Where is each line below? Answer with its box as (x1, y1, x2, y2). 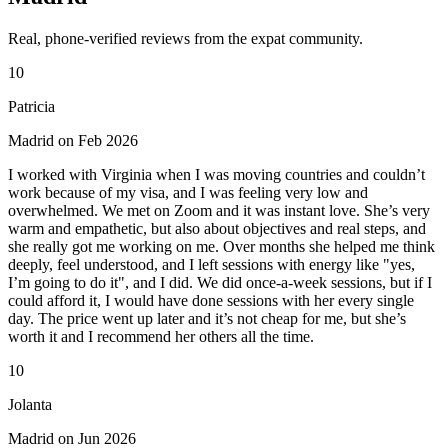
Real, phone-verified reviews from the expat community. (8, 29, 363, 47)
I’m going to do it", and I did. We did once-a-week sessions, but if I (8, 273, 432, 291)
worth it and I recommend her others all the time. (8, 327, 314, 345)
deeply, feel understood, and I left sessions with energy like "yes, (8, 255, 415, 273)
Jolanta (8, 395, 52, 413)
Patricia (8, 97, 55, 115)
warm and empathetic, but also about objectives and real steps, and (8, 219, 426, 237)
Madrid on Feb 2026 (8, 131, 138, 149)
